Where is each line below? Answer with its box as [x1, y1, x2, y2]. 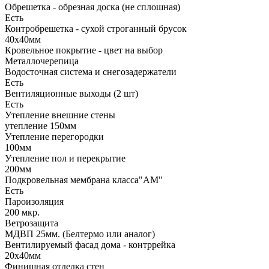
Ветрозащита [5, 217, 58, 228]
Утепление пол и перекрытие [5, 153, 125, 163]
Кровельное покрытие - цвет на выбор [5, 44, 163, 55]
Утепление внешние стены [5, 109, 115, 120]
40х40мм [5, 34, 41, 44]
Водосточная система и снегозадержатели [5, 66, 177, 77]
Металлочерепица [5, 55, 79, 66]
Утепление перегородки [5, 131, 104, 142]
